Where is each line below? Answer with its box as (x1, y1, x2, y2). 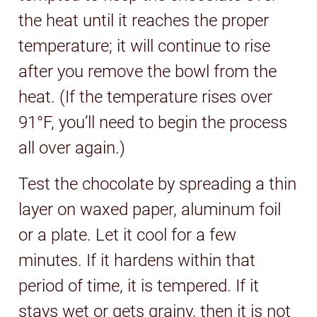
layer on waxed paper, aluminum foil (18, 199, 282, 219)
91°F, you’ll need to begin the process (18, 112, 288, 132)
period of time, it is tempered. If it (18, 275, 260, 296)
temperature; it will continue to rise (18, 35, 271, 56)
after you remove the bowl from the (18, 61, 277, 81)
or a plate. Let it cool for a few (18, 224, 237, 245)
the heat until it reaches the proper (18, 10, 270, 30)
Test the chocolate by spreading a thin (18, 173, 297, 194)
